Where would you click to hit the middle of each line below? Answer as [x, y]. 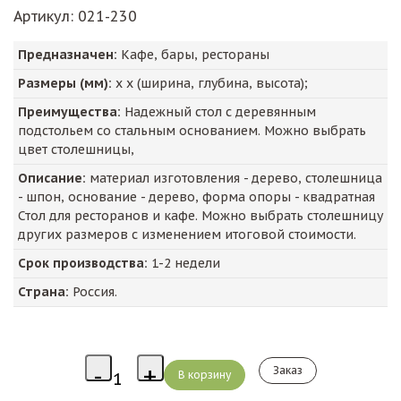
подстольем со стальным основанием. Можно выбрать [192, 131]
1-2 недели [184, 264]
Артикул [42, 17]
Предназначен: [68, 55]
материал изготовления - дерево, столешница [234, 179]
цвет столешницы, [76, 150]
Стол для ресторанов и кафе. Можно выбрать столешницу [200, 216]
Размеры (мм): [65, 84]
